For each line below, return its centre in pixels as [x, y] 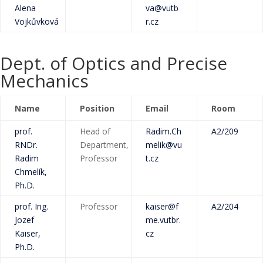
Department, [104, 145]
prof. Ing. [31, 206]
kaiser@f [162, 206]
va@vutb [162, 8]
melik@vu [164, 145]
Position [97, 108]
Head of [95, 131]
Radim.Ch [163, 131]
